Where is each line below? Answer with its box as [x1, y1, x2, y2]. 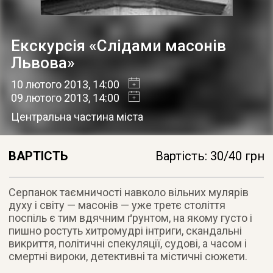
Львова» [10, 54, 75, 73]
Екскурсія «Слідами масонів [10, 37, 226, 55]
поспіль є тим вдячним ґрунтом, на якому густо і [9, 211, 253, 225]
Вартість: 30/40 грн [155, 149, 265, 164]
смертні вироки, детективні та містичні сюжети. [9, 250, 248, 263]
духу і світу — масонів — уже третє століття [9, 199, 226, 212]
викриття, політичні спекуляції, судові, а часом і [9, 237, 247, 250]
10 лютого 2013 [10, 78, 88, 91]
